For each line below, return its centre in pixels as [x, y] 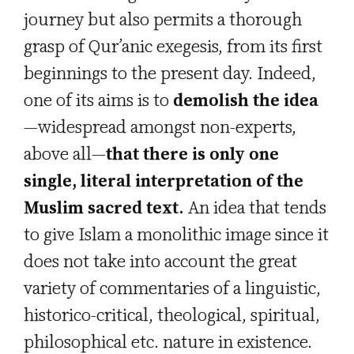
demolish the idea [246, 100]
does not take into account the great [160, 261]
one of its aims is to [98, 100]
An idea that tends [255, 207]
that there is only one [192, 154]
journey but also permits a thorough [163, 19]
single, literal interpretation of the [164, 181]
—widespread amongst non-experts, [160, 127]
